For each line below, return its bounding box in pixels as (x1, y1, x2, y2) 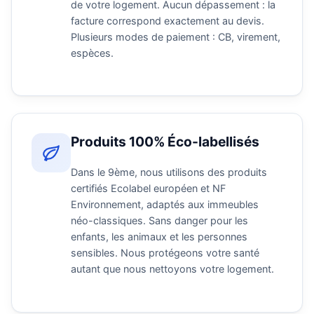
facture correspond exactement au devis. (71, 14, 264, 27)
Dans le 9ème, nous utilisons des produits (71, 166, 267, 179)
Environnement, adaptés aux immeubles (71, 198, 259, 211)
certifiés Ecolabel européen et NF (71, 182, 226, 195)
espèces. (71, 46, 114, 59)
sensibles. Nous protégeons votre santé (71, 247, 259, 259)
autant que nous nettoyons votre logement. (71, 263, 274, 275)
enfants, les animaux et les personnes (71, 231, 247, 243)
